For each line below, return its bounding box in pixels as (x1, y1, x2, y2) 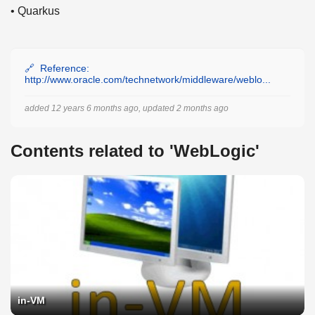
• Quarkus (11, 5, 60, 18)
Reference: (40, 63, 89, 75)
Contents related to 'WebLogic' (11, 141, 259, 161)
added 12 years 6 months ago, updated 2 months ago (25, 103, 229, 114)
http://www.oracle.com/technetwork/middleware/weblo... (25, 74, 271, 86)
